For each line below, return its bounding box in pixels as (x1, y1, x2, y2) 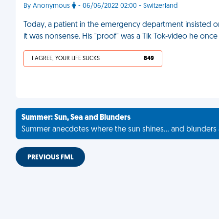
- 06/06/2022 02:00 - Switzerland (76, 2, 178, 10)
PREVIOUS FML (27, 154, 73, 161)
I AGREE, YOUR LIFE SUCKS (32, 56, 100, 62)
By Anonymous (23, 2, 72, 10)
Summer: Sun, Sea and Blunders (22, 114, 131, 122)
